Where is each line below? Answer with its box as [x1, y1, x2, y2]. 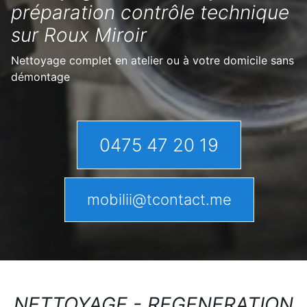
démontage [11, 70, 70, 84]
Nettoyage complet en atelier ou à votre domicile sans [11, 53, 294, 67]
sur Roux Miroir [11, 23, 147, 47]
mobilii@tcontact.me [86, 191, 232, 208]
